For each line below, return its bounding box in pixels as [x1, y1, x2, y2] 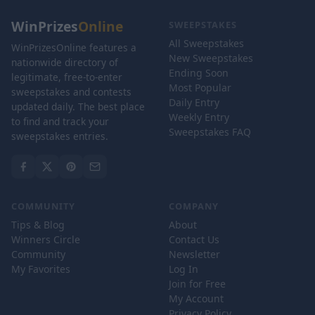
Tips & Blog [11, 218, 65, 231]
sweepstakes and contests [11, 85, 131, 98]
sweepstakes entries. [11, 129, 108, 143]
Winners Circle [11, 233, 80, 246]
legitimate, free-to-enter [11, 70, 122, 84]
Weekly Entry [169, 110, 229, 124]
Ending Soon [169, 66, 229, 79]
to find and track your [11, 115, 109, 128]
